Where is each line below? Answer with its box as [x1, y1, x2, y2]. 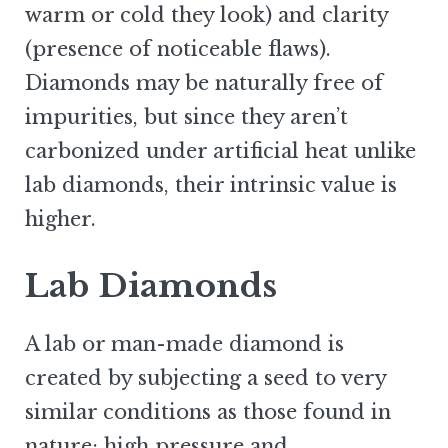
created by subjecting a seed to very [25, 366, 386, 391]
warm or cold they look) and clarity [25, 3, 388, 28]
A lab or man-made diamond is [25, 332, 344, 357]
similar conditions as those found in [25, 400, 391, 425]
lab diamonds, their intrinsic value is [25, 173, 397, 198]
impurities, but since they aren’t [25, 105, 348, 130]
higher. [25, 207, 96, 232]
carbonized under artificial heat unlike [25, 139, 416, 164]
